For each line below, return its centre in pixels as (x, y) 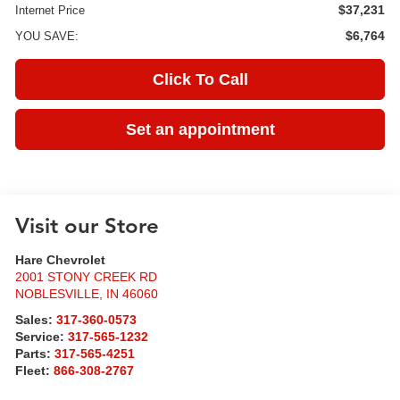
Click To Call (200, 80)
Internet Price (50, 11)
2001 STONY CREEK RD (87, 278)
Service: (42, 337)
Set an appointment (200, 130)
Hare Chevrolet (61, 261)
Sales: (36, 321)
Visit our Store (87, 226)
